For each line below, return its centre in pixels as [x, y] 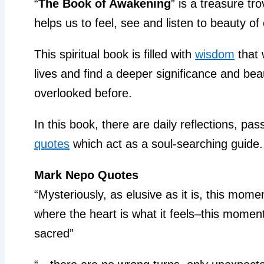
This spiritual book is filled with [115, 54]
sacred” [54, 233]
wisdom [215, 54]
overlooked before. [83, 93]
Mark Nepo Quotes [86, 175]
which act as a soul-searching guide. [166, 143]
